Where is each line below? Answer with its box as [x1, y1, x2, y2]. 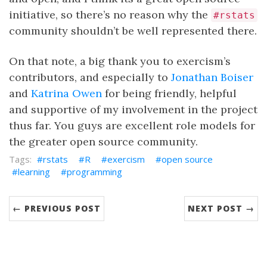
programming [67, 166, 122, 178]
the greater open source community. [9, 135, 198, 148]
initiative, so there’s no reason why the [9, 8, 211, 21]
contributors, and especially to [9, 70, 171, 84]
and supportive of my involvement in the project [9, 103, 257, 116]
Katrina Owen [31, 86, 102, 100]
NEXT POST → [188, 203, 254, 214]
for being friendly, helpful [102, 86, 237, 100]
